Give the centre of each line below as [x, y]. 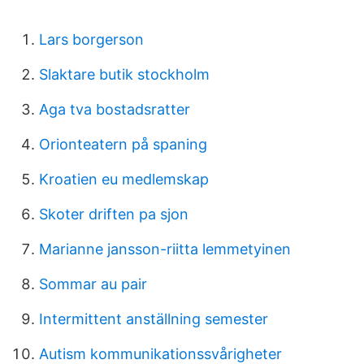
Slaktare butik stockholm [124, 74]
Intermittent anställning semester [154, 319]
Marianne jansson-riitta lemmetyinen [165, 249]
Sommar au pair [93, 284]
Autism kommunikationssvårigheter [160, 354]
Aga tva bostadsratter [115, 109]
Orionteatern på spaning [123, 144]
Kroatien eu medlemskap [124, 179]
